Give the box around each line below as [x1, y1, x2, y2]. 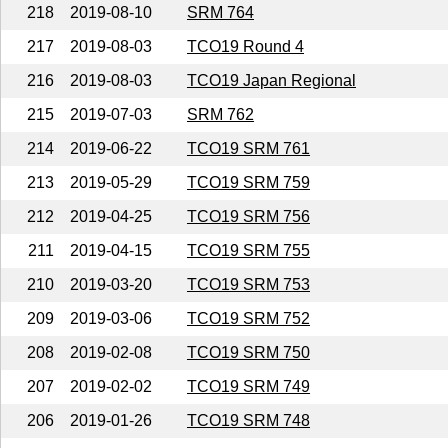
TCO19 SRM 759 [187, 173, 310, 191]
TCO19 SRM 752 [187, 309, 310, 327]
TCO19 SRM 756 [187, 207, 310, 225]
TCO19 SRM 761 [187, 139, 310, 157]
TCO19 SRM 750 [187, 343, 310, 361]
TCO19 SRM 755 [187, 241, 310, 259]
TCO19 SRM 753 [187, 275, 310, 293]
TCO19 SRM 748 [187, 411, 310, 429]
